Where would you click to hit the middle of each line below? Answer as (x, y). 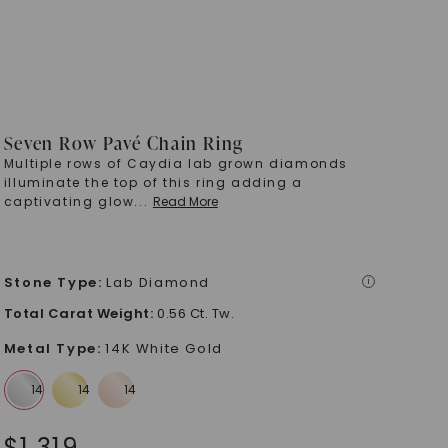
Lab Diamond (158, 282)
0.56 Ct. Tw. (196, 313)
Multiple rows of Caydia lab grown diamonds (176, 163)
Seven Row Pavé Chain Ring (123, 142)
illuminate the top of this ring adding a (153, 182)
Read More (185, 201)
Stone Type (50, 282)
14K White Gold (164, 348)
